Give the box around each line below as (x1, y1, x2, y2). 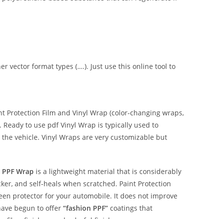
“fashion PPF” (63, 203, 108, 213)
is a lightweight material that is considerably (34, 167, 181, 176)
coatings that (108, 203, 153, 213)
